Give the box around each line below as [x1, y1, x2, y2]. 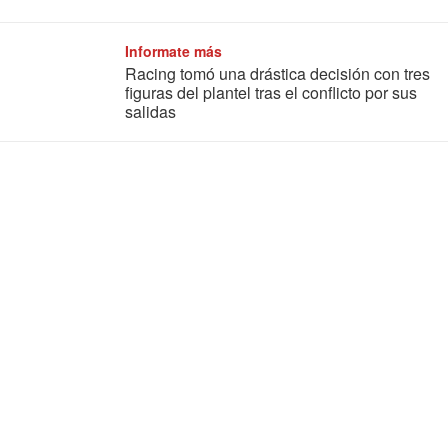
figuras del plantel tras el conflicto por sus [125, 81, 417, 105]
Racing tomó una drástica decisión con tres [125, 62, 430, 86]
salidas [125, 100, 176, 124]
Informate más [125, 41, 222, 62]
